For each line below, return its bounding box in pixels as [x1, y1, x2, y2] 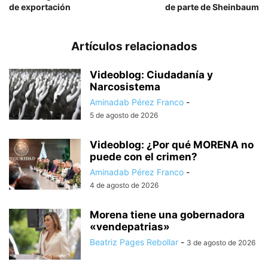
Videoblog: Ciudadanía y [90, 69, 213, 81]
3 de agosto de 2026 [187, 238, 255, 248]
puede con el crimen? [90, 151, 197, 163]
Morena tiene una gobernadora [90, 209, 245, 221]
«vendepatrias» [90, 221, 170, 233]
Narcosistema [90, 81, 160, 93]
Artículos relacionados [71, 39, 197, 54]
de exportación [9, 2, 71, 13]
